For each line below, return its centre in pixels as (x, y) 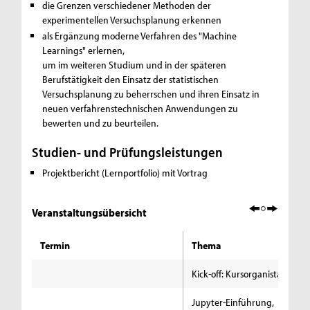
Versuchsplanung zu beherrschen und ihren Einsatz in (151, 93)
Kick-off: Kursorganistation (245, 274)
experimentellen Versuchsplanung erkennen (132, 20)
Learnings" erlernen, (84, 50)
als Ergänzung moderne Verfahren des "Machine (140, 35)
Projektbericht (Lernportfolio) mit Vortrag (125, 173)
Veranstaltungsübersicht (91, 213)
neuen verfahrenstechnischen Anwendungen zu (140, 108)
